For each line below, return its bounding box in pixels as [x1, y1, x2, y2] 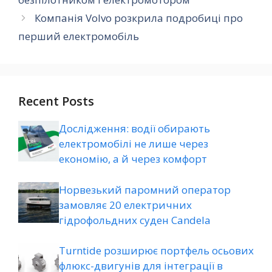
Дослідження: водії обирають [59, 121, 210, 136]
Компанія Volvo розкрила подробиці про [35, 11, 243, 25]
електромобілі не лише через [59, 137, 208, 151]
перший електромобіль [18, 29, 139, 44]
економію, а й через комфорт [59, 152, 207, 166]
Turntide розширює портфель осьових [59, 243, 254, 258]
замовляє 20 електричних [59, 197, 192, 212]
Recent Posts [18, 93, 94, 110]
